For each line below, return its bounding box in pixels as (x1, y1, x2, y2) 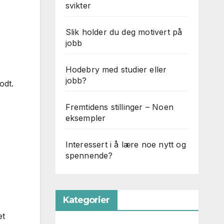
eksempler (65, 113, 106, 123)
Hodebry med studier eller (65, 64, 167, 74)
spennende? (65, 150, 113, 160)
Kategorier (62, 194, 110, 205)
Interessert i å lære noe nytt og (65, 139, 186, 149)
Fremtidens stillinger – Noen (65, 102, 174, 112)
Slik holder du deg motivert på (65, 27, 182, 37)
